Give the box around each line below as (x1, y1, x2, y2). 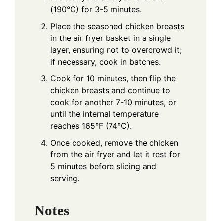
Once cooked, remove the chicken (50, 138, 178, 148)
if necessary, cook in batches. (50, 57, 161, 67)
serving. (50, 173, 79, 184)
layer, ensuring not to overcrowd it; (50, 45, 182, 55)
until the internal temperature (50, 109, 159, 119)
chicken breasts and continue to (50, 85, 170, 96)
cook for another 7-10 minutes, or (50, 97, 176, 108)
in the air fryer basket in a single (50, 33, 171, 43)
